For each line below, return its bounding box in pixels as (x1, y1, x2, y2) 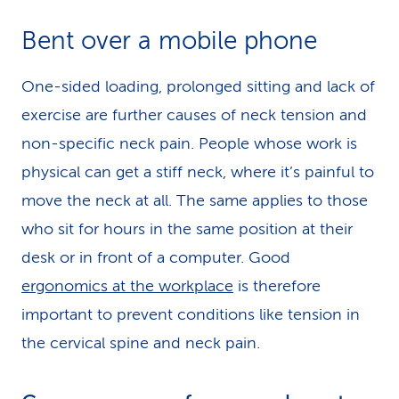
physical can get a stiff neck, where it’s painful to (21, 163, 374, 181)
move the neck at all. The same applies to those (21, 191, 368, 209)
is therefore (233, 277, 321, 295)
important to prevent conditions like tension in (21, 305, 360, 323)
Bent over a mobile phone (21, 27, 317, 54)
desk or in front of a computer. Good (21, 248, 290, 266)
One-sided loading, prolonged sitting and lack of (21, 77, 375, 95)
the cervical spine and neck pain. (21, 334, 260, 352)
